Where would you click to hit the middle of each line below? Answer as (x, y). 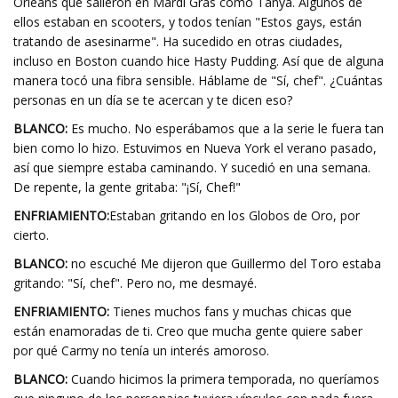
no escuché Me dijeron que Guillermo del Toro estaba (224, 263)
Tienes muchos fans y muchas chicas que (231, 311)
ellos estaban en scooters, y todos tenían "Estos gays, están (187, 22)
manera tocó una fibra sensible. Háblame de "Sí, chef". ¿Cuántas (198, 80)
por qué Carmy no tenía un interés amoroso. (141, 350)
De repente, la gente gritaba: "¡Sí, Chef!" (127, 187)
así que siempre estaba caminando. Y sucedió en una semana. (192, 167)
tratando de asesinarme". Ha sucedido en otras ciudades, (178, 41)
